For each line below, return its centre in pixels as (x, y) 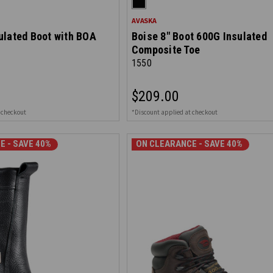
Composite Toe (166, 50)
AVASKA (144, 20)
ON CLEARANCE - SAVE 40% (189, 144)
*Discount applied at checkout (174, 112)
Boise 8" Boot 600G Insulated (199, 36)
